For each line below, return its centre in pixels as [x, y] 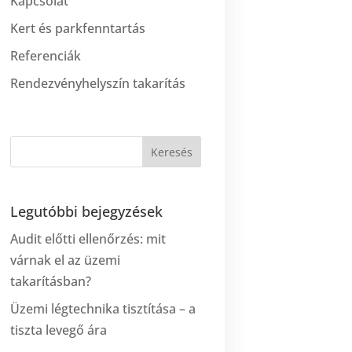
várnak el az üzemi [66, 260]
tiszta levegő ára [59, 330]
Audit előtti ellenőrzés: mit [88, 238]
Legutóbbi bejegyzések [87, 211]
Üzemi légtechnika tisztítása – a [103, 308]
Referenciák [46, 55]
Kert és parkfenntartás [78, 28]
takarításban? [51, 281]
